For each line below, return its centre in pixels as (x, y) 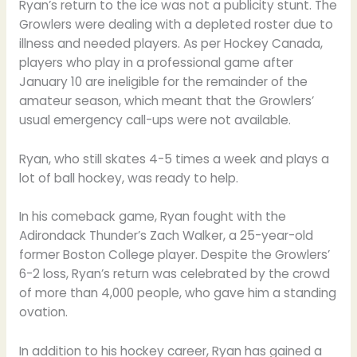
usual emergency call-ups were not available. (155, 120)
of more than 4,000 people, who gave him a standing (177, 293)
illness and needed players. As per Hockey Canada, (171, 43)
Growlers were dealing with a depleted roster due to (176, 24)
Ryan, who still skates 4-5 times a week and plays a (174, 159)
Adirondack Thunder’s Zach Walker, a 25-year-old (166, 236)
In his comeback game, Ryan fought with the (152, 217)
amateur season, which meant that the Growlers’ (166, 100)
